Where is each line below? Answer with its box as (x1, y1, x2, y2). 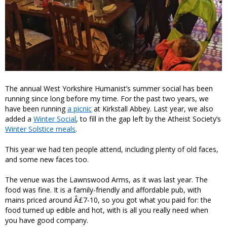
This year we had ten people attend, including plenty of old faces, (5, 144, 218, 155)
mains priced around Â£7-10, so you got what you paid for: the (5, 195, 211, 205)
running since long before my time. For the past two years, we (5, 94, 209, 104)
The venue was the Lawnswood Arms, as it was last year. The (5, 175, 208, 185)
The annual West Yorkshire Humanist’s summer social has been (5, 84, 213, 94)
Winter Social (33, 114, 76, 124)
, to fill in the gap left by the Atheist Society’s (76, 114, 221, 124)
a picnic (67, 104, 92, 114)
